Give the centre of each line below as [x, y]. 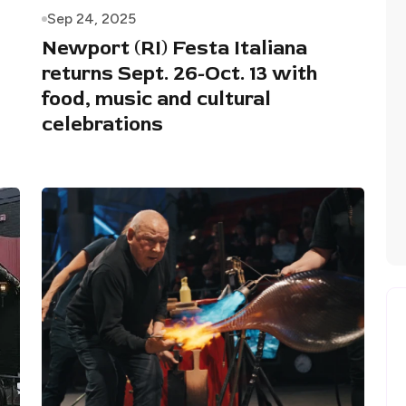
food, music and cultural [156, 98]
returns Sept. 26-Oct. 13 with [179, 73]
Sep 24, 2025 [92, 18]
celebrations [102, 124]
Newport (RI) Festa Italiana [174, 48]
